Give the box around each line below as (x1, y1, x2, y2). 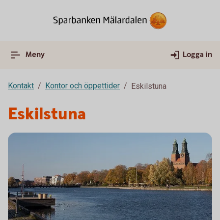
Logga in (183, 50, 212, 60)
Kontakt (8, 81, 34, 90)
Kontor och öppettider (45, 81, 120, 90)
